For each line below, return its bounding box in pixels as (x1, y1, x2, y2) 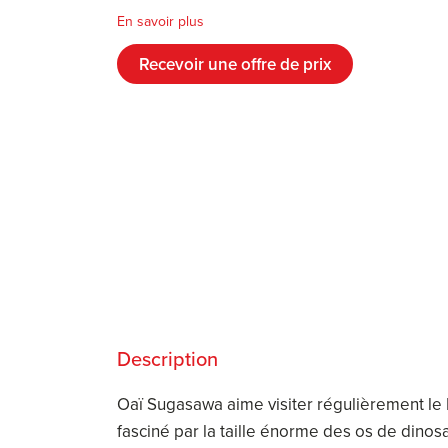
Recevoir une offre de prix (139, 51, 331, 76)
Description (117, 343, 218, 373)
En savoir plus (117, 11, 204, 33)
